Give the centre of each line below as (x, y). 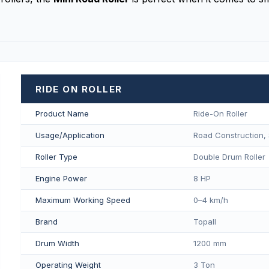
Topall (204, 222)
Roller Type (56, 157)
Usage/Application (70, 135)
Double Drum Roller (229, 157)
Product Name (62, 113)
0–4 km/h (210, 200)
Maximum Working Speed (83, 200)
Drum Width (57, 243)
